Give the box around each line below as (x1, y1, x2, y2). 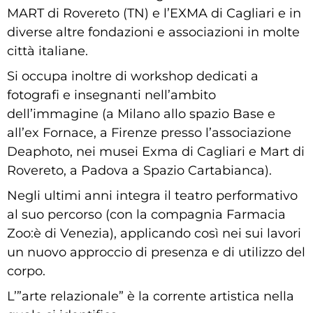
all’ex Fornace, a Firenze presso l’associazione (7, 125, 291, 141)
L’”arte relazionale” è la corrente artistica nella (7, 289, 294, 305)
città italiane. (7, 43, 88, 59)
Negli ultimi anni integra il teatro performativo (7, 188, 298, 204)
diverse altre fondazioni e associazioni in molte (7, 24, 300, 41)
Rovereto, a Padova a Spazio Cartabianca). (7, 163, 272, 179)
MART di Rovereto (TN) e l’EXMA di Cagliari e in (7, 6, 301, 22)
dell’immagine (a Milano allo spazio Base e (7, 106, 275, 122)
